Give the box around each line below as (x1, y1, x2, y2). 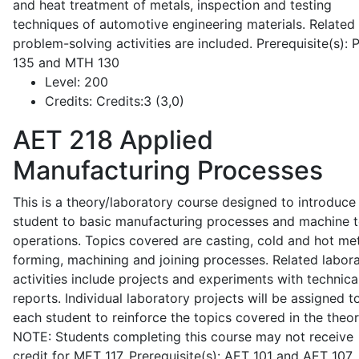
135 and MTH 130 (13, 54, 119, 71)
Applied (113, 124, 213, 155)
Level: (45, 74, 80, 90)
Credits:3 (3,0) (92, 93, 184, 109)
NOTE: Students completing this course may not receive (13, 329, 353, 345)
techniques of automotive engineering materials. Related (13, 16, 355, 32)
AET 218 (13, 124, 113, 155)
